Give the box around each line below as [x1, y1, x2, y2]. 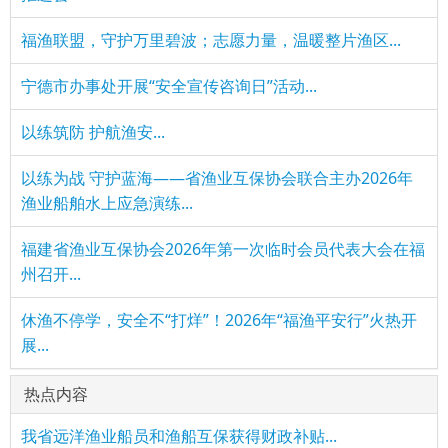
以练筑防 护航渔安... [21, 121, 165, 143]
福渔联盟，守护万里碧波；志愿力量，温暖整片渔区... [21, 29, 401, 51]
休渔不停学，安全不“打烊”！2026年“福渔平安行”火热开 [21, 309, 417, 331]
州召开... [21, 263, 81, 285]
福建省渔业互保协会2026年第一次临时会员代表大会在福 [21, 238, 425, 260]
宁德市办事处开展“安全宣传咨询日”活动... [21, 75, 317, 97]
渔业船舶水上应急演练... [21, 192, 193, 214]
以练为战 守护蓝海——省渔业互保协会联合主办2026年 [21, 167, 413, 189]
